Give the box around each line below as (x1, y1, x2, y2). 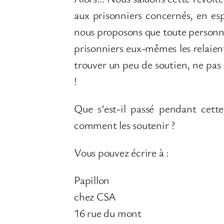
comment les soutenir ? (74, 117, 175, 132)
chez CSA (74, 189, 116, 204)
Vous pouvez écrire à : (74, 145, 169, 160)
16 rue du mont (74, 205, 141, 220)
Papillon (74, 172, 110, 187)
